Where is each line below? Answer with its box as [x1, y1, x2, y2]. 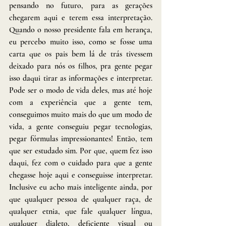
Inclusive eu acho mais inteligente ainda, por [9, 182, 152, 192]
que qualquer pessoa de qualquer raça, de [9, 194, 152, 204]
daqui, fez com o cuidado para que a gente [9, 157, 152, 168]
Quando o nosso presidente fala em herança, [9, 24, 152, 35]
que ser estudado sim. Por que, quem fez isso [9, 145, 152, 156]
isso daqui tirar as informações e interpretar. [9, 73, 152, 83]
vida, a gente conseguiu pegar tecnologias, [9, 121, 152, 132]
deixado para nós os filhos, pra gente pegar [9, 61, 152, 71]
